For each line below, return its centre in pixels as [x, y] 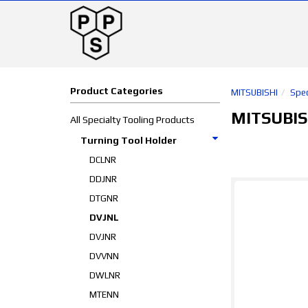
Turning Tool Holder [129, 140]
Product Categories [117, 91]
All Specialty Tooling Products [132, 120]
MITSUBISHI [254, 92]
